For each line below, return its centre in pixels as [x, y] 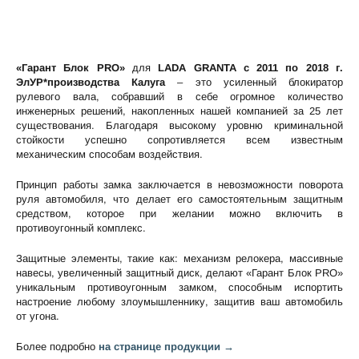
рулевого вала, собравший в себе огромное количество [179, 97]
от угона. [38, 317]
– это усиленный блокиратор [254, 83]
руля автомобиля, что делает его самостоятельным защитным [179, 200]
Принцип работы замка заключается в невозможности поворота [179, 185]
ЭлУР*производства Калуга [91, 83]
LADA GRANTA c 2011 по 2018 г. [251, 68]
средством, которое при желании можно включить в [179, 214]
